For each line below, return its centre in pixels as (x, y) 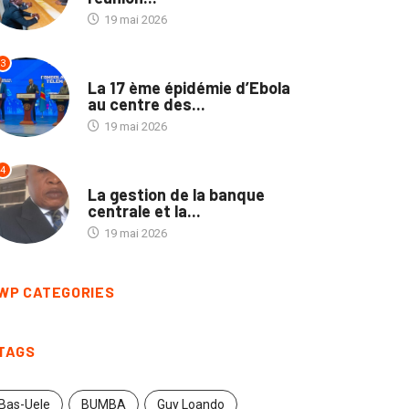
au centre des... (146, 104)
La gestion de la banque (176, 194)
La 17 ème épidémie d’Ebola (189, 87)
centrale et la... (144, 210)
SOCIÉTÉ (110, 176)
